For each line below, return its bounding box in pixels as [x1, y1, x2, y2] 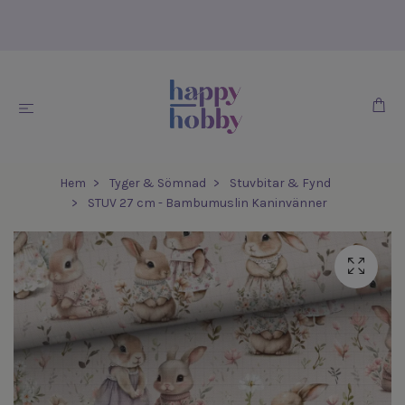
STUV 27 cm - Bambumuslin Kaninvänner [84, 195, 327, 211]
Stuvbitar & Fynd [230, 175, 331, 191]
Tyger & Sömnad [109, 175, 206, 191]
